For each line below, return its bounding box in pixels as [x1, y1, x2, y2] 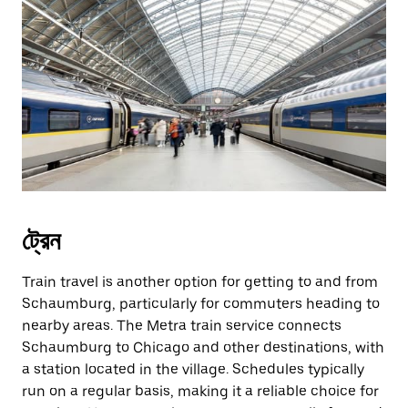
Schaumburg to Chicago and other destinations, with [22, 339, 384, 356]
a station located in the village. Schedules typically [22, 361, 364, 378]
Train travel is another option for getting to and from [22, 273, 378, 291]
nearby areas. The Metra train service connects [22, 317, 342, 334]
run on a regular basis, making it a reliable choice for [22, 382, 379, 400]
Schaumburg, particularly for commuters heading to [22, 295, 380, 312]
